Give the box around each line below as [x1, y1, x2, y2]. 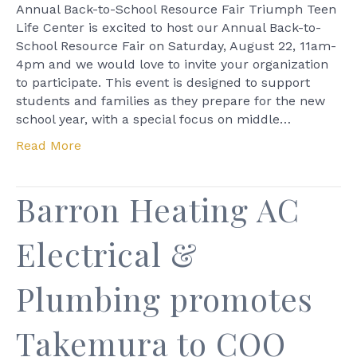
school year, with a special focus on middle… [16, 112, 291, 127]
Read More [16, 138, 81, 153]
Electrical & [16, 233, 198, 275]
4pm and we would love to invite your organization [16, 57, 328, 72]
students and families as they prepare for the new [16, 93, 325, 108]
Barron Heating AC [16, 188, 300, 230]
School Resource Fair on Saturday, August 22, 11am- [16, 38, 336, 53]
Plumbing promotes [16, 277, 313, 320]
